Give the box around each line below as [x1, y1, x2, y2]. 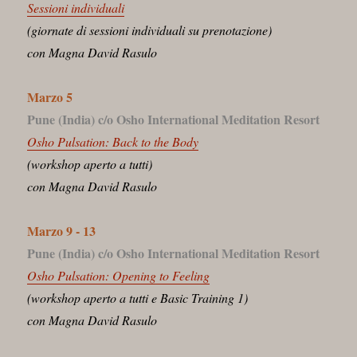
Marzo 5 [27, 87, 73, 106]
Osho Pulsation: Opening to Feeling [27, 266, 210, 284]
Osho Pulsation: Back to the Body [27, 132, 199, 150]
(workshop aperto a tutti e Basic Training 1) [27, 288, 249, 306]
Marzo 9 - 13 [27, 221, 96, 240]
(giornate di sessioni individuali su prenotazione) [27, 21, 273, 38]
